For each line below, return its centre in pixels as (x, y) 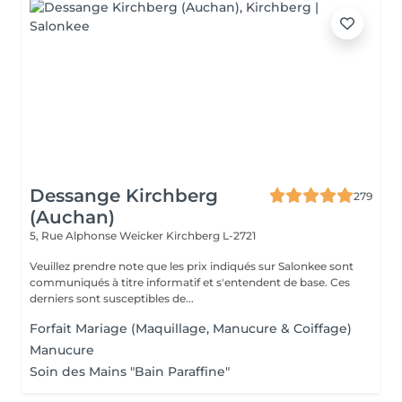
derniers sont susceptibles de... (112, 298)
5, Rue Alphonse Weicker (98, 236)
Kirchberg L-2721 (211, 236)
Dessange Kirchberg (124, 196)
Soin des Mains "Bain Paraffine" (130, 371)
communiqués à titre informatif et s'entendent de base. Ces (190, 282)
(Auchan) (72, 217)
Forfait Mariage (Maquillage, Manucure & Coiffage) (191, 328)
